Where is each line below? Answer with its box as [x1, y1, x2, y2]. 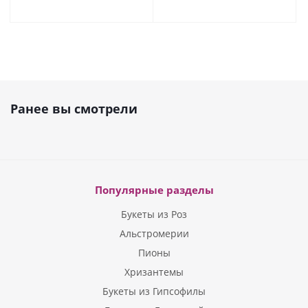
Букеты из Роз [121, 208, 187, 221]
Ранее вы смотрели [10, 100, 137, 117]
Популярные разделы [94, 183, 214, 197]
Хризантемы [124, 265, 184, 278]
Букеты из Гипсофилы [102, 285, 206, 298]
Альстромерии [119, 227, 189, 240]
